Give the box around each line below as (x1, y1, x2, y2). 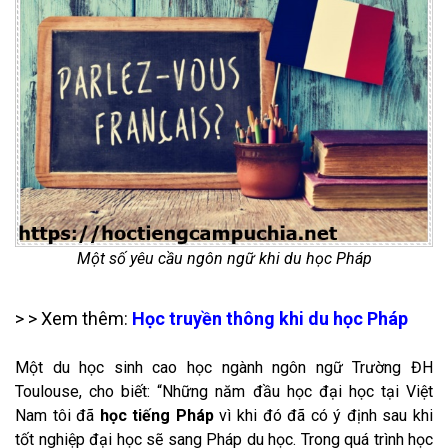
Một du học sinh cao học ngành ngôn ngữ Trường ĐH (15, 357, 433, 377)
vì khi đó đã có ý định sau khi (213, 405, 434, 425)
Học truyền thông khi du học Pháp (132, 307, 408, 329)
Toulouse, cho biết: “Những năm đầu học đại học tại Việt (15, 381, 433, 401)
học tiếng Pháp (99, 405, 214, 425)
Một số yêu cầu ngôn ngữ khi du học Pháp (76, 248, 372, 268)
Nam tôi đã (15, 405, 100, 425)
